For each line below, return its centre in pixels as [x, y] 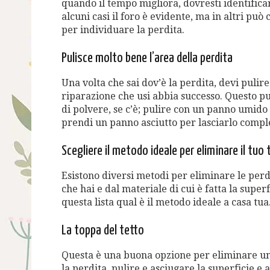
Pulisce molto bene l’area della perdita [147, 58]
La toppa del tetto [103, 230]
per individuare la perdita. [123, 30]
